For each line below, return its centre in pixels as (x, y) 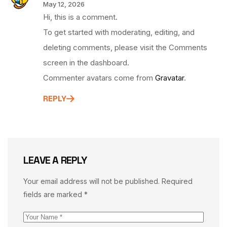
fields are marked (54, 195)
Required (177, 181)
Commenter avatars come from (99, 78)
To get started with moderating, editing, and (119, 32)
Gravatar (169, 78)
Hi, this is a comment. (80, 17)
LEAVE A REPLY (55, 160)
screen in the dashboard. (86, 63)
